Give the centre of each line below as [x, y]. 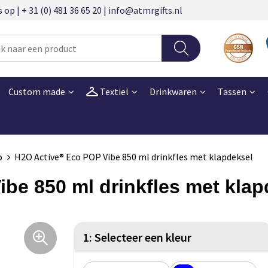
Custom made [36, 91]
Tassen [232, 91]
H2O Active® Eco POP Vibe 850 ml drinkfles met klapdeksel [133, 156]
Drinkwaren [173, 91]
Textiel [113, 91]
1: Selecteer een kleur [137, 237]
